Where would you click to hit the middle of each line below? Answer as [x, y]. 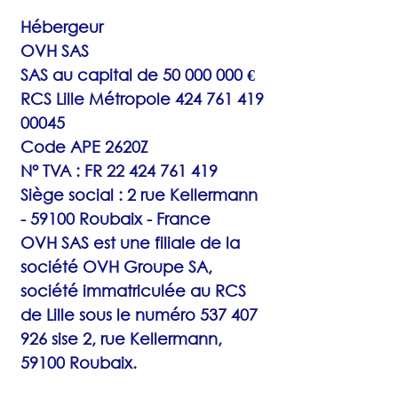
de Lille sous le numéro [110, 314]
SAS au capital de [92, 75]
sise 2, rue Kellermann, [135, 338]
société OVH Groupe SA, [116, 267]
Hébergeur [62, 27]
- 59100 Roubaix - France [115, 219]
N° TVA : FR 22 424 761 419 [119, 171]
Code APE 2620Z [84, 147]
